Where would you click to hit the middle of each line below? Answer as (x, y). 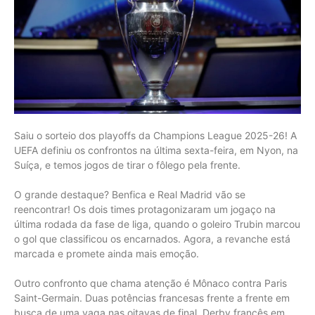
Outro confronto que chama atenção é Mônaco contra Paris (150, 283)
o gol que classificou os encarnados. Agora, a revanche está (152, 238)
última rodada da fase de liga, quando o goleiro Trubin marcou (157, 224)
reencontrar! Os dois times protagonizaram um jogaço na (145, 209)
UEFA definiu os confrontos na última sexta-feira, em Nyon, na (156, 150)
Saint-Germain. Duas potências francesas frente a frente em (152, 297)
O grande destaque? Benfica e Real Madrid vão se (130, 194)
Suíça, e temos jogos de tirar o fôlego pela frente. (127, 165)
